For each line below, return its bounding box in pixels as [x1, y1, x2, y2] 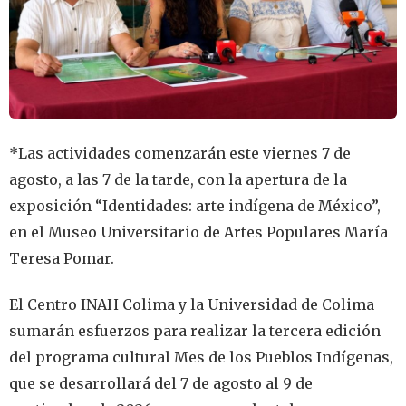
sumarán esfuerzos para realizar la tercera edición [9, 322, 381, 341]
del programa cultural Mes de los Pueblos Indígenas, [9, 348, 393, 367]
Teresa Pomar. [9, 248, 114, 267]
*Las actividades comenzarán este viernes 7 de [9, 143, 351, 162]
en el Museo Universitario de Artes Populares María [9, 222, 388, 241]
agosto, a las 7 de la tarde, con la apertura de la [9, 169, 347, 188]
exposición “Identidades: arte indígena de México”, [9, 196, 381, 215]
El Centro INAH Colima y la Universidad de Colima [9, 295, 374, 314]
